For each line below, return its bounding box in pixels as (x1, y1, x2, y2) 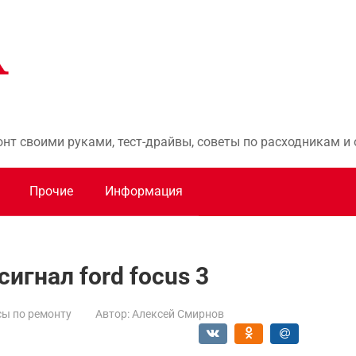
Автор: (95, 307, 130, 320)
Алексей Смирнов (132, 307, 224, 320)
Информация (105, 183, 183, 199)
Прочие (29, 183, 73, 199)
